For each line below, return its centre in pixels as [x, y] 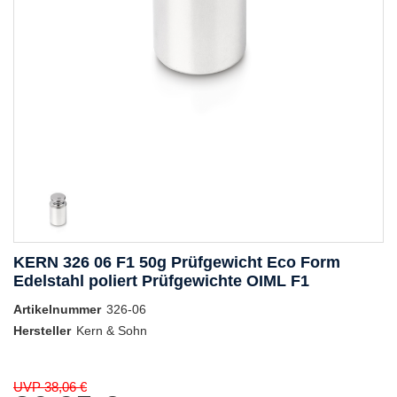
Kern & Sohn [112, 331]
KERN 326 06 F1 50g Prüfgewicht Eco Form [177, 263]
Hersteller [42, 331]
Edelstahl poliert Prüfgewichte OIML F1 [161, 281]
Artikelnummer [57, 310]
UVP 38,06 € [50, 387]
